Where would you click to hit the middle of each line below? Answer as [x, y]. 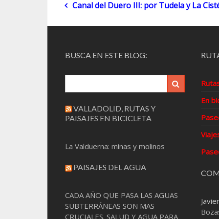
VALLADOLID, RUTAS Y [114, 108]
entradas [93, 46]
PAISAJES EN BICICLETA [108, 118]
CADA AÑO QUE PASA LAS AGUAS [121, 195]
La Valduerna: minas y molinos [115, 146]
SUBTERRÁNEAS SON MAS [109, 206]
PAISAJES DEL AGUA [109, 167]
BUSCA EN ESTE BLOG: [106, 55]
